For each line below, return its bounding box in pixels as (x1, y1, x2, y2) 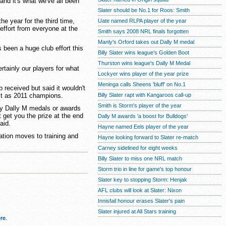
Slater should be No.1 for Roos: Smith (98, 7, 190, 13)
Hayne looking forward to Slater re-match (98, 134, 198, 140)
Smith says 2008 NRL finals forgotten (98, 28, 189, 34)
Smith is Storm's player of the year (98, 102, 182, 108)
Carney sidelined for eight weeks (98, 145, 178, 151)
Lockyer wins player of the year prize (98, 71, 189, 77)
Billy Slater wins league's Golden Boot (98, 49, 189, 55)
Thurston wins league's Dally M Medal (98, 60, 190, 66)
